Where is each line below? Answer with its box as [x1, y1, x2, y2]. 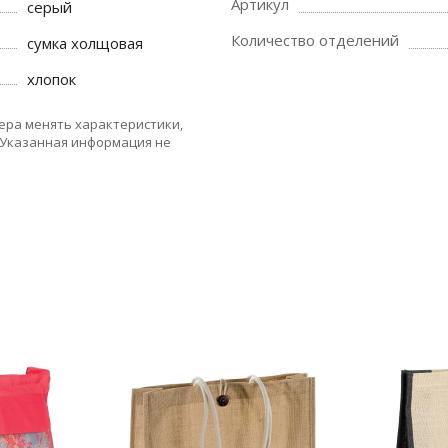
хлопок [27, 69, 77, 89]
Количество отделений [231, 30, 399, 50]
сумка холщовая [27, 33, 144, 53]
